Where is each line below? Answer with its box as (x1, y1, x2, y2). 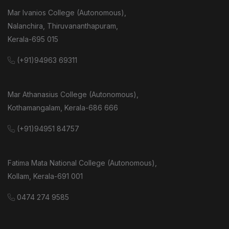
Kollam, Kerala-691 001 (8, 172, 83, 181)
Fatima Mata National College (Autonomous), (8, 158, 157, 168)
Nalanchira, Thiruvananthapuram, (8, 21, 118, 31)
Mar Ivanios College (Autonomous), (8, 8, 126, 17)
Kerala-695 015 (8, 35, 58, 44)
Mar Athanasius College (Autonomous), (8, 90, 139, 99)
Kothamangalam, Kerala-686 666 (8, 103, 118, 112)
